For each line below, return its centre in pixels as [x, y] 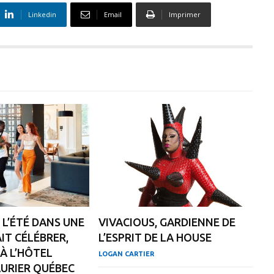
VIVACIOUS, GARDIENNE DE [167, 222]
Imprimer [185, 14]
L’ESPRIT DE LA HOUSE [155, 238]
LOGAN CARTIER [127, 254]
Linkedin [42, 14]
